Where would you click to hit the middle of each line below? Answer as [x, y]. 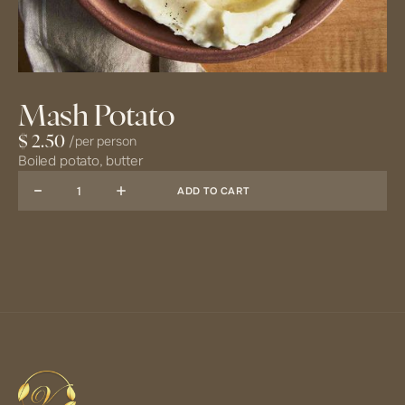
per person [105, 141]
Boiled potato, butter [81, 161]
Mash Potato [96, 117]
